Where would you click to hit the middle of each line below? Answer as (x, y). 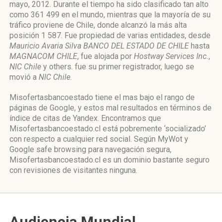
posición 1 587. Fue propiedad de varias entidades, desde (110, 35)
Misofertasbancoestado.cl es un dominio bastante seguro (110, 160)
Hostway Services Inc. (171, 56)
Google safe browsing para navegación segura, (90, 149)
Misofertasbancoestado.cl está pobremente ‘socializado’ (108, 129)
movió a (24, 77)
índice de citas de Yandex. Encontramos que (85, 118)
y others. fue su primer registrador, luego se (118, 67)
